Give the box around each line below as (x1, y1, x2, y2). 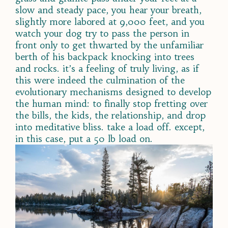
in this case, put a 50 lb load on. (15, 132, 153, 145)
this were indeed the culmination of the (15, 74, 185, 86)
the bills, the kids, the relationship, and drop (15, 109, 206, 121)
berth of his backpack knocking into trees (15, 50, 194, 63)
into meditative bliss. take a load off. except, (15, 121, 205, 133)
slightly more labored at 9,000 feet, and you (15, 15, 205, 27)
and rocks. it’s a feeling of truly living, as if (15, 62, 199, 74)
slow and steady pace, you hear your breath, (15, 4, 202, 16)
